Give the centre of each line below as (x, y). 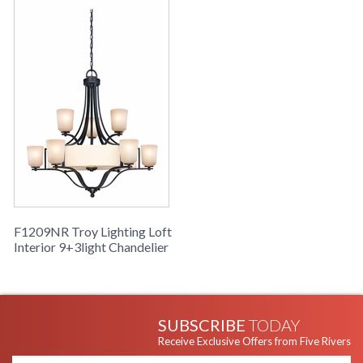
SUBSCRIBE (203, 325)
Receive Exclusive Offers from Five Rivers (254, 342)
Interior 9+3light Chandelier (91, 247)
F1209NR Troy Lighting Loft (93, 232)
